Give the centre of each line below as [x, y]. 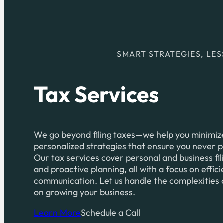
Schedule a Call [110, 213]
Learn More [57, 213]
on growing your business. [84, 192]
